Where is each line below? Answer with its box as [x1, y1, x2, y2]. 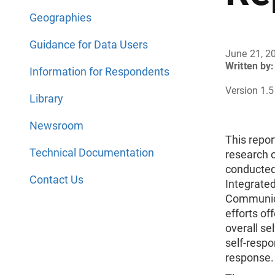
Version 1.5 [225, 85, 274, 96]
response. [225, 251, 274, 264]
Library [29, 92, 63, 105]
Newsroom [29, 119, 83, 132]
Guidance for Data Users [29, 38, 148, 51]
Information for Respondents [29, 65, 169, 78]
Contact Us [29, 173, 83, 186]
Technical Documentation [29, 146, 154, 159]
